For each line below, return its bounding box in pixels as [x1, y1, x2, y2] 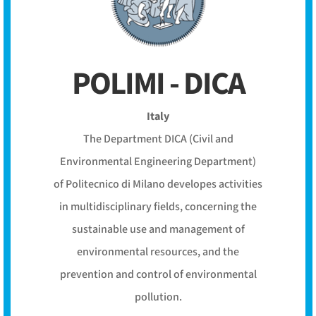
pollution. [134, 290, 182, 305]
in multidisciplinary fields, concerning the [59, 200, 257, 215]
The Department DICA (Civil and [83, 132, 233, 147]
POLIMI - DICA [71, 63, 245, 106]
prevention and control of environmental [59, 267, 257, 283]
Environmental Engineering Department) [60, 154, 256, 170]
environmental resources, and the [77, 245, 239, 260]
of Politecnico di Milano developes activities [54, 177, 262, 193]
